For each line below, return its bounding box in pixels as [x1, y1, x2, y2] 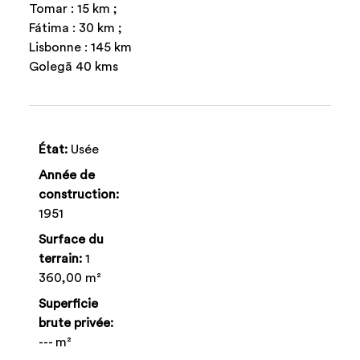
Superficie [39, 297, 98, 310]
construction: [39, 187, 119, 201]
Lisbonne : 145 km [29, 40, 132, 54]
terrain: [39, 252, 82, 265]
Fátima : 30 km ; [29, 21, 125, 35]
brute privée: [39, 316, 113, 329]
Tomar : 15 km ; [29, 2, 121, 15]
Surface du [39, 232, 104, 246]
